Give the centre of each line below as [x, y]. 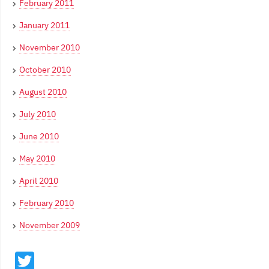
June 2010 [39, 137]
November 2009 [50, 225]
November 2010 [50, 48]
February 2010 [47, 203]
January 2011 [44, 26]
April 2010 [39, 181]
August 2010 [43, 92]
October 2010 [45, 70]
